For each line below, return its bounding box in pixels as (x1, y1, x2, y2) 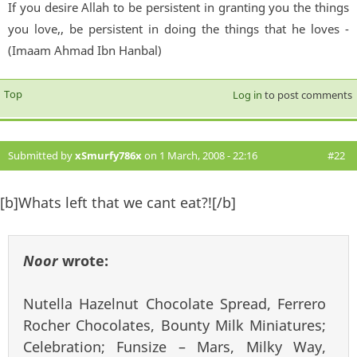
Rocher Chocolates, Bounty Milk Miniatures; (23, 315, 326, 335)
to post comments (261, 87, 352, 102)
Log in (232, 87, 262, 102)
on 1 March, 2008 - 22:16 (142, 147, 257, 163)
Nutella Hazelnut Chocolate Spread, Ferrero (23, 293, 326, 313)
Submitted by (8, 147, 75, 163)
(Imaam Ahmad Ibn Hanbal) (8, 41, 162, 58)
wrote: (58, 250, 108, 270)
